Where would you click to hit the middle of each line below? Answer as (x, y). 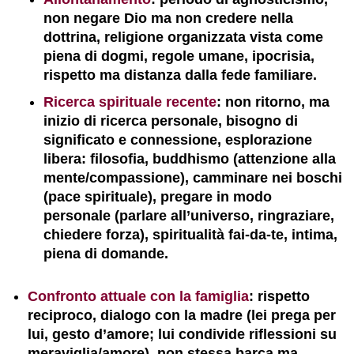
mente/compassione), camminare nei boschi (193, 178)
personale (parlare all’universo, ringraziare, (189, 216)
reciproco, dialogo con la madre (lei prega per (182, 315)
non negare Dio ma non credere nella (168, 18)
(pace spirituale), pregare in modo (158, 197)
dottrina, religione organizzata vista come (183, 37)
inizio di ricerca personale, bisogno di (171, 121)
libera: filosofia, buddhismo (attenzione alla (190, 159)
